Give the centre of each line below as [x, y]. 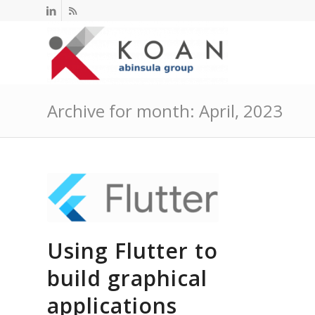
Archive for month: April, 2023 [165, 111]
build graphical [127, 278]
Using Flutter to [133, 251]
